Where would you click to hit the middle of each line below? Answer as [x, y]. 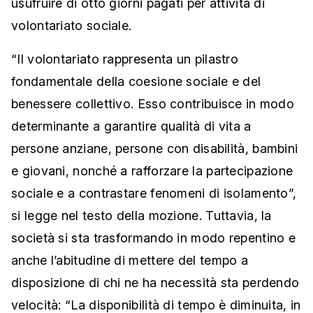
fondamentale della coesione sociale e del [136, 82]
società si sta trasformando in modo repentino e [154, 238]
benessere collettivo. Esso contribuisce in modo [153, 104]
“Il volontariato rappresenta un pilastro [125, 59]
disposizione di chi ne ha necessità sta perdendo [155, 283]
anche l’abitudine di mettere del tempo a [130, 261]
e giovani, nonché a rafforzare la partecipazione [152, 171]
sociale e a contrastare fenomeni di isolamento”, [154, 194]
